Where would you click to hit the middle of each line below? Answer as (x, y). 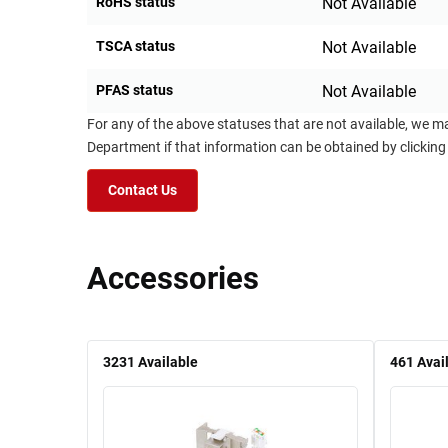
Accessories (173, 279)
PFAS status (134, 90)
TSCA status (135, 46)
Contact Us (142, 191)
